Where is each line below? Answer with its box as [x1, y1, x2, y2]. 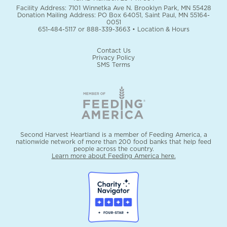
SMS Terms [97, 61, 130, 69]
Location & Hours [137, 25, 190, 33]
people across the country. [73, 145, 154, 153]
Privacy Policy [92, 54, 135, 62]
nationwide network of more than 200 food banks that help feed [16, 138, 211, 146]
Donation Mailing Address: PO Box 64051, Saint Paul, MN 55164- [17, 11, 210, 19]
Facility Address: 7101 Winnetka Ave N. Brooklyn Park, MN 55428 [16, 4, 211, 12]
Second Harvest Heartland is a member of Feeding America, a [20, 131, 207, 139]
